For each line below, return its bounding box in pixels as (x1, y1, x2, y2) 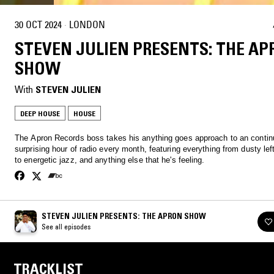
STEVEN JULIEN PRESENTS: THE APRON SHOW (42, 211, 206, 221)
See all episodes (42, 222, 91, 232)
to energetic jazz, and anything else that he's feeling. (15, 155, 205, 165)
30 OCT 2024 (15, 18, 62, 31)
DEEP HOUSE (20, 109, 60, 119)
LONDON (69, 18, 105, 31)
